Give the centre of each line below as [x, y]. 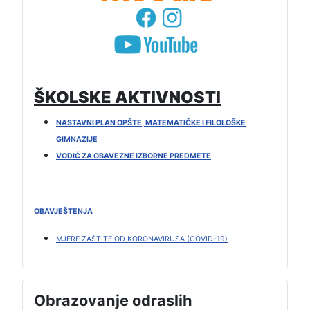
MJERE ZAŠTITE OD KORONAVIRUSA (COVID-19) [142, 239]
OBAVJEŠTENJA [63, 212]
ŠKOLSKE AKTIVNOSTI [127, 98]
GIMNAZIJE [77, 140]
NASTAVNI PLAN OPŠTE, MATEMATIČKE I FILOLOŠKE [151, 123]
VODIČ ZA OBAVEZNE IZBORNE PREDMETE [134, 156]
